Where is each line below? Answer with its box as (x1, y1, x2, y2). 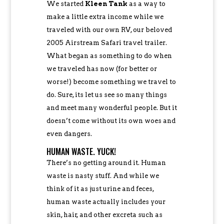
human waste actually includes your (46, 197, 165, 205)
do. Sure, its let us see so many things (46, 90, 167, 98)
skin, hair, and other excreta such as (46, 210, 162, 218)
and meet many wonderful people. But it (46, 103, 177, 111)
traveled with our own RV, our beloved (46, 25, 172, 33)
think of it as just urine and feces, (46, 184, 154, 192)
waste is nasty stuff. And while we (46, 171, 159, 179)
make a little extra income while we (46, 12, 163, 20)
